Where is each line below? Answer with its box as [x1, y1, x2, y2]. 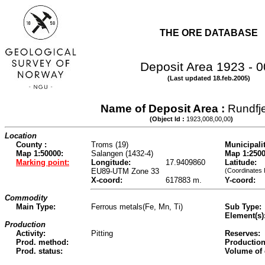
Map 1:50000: [16, 149, 63, 159]
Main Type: [16, 202, 56, 212]
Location [5, 131, 37, 141]
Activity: [16, 229, 46, 238]
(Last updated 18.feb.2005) [167, 75, 250, 82]
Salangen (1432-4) [91, 149, 153, 159]
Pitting [91, 229, 113, 238]
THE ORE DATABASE [159, 28, 258, 38]
